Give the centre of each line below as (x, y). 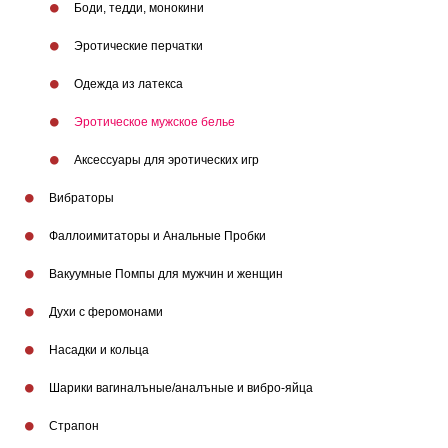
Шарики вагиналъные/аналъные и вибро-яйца (179, 388)
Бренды (224, 291)
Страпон (72, 426)
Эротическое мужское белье (153, 122)
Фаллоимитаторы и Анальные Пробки (156, 236)
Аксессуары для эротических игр (165, 160)
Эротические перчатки (137, 46)
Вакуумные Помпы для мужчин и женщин (164, 274)
